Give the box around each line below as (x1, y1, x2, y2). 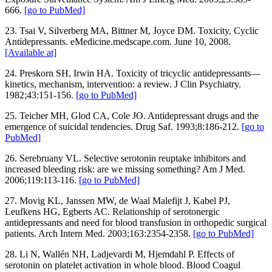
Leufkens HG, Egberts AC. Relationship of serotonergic (5, 206, 220, 217)
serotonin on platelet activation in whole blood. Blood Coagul (5, 259, 240, 270)
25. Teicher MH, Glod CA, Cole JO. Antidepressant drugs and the (5, 110, 259, 121)
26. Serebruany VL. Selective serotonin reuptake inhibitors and (5, 152, 246, 163)
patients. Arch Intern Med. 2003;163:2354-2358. (5, 228, 191, 239)
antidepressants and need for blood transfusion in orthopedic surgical (5, 217, 267, 228)
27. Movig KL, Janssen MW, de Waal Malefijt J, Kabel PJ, (5, 195, 230, 206)
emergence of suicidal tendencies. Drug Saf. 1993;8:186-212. (5, 121, 239, 132)
